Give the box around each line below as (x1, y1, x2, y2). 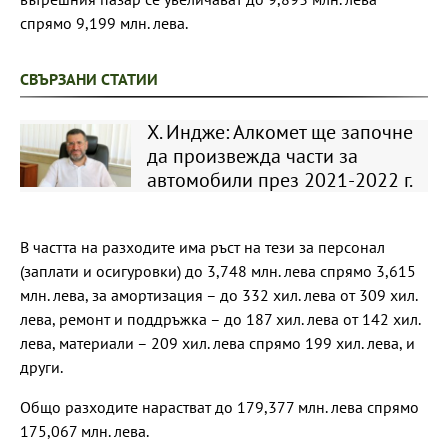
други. (20, 356, 63, 377)
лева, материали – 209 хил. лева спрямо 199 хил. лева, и (20, 332, 415, 353)
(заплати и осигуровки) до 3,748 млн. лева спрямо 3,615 (20, 260, 416, 281)
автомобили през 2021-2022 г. (146, 166, 413, 193)
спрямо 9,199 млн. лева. (20, 12, 188, 33)
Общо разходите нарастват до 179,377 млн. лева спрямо (20, 396, 419, 417)
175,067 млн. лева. (20, 420, 149, 441)
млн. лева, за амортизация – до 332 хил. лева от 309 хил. (20, 284, 417, 305)
